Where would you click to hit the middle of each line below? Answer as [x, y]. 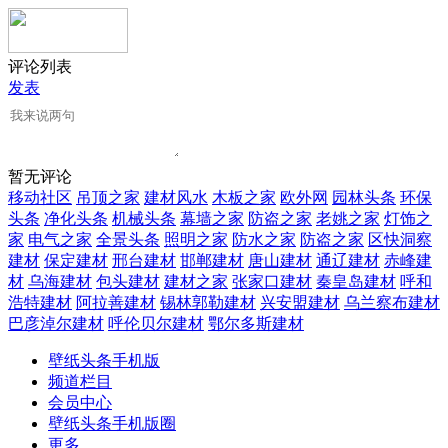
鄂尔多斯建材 [256, 323]
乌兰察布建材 [392, 302]
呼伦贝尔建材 [156, 323]
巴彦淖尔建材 [56, 323]
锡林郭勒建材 [208, 302]
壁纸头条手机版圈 [112, 423]
